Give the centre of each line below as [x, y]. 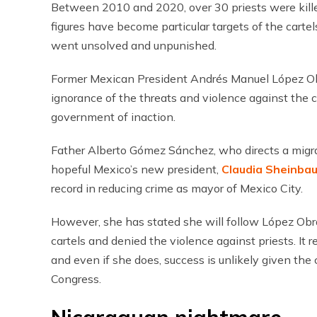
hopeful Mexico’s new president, [136, 169]
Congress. [76, 279]
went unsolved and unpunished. [134, 45]
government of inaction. [113, 117]
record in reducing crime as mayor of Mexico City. [177, 188]
